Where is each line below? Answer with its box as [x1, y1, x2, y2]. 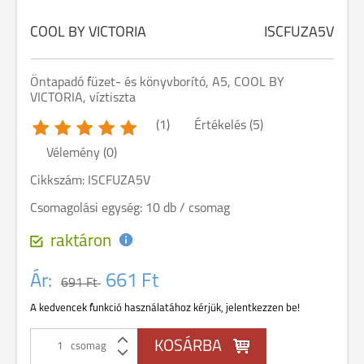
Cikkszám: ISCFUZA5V [30, 175, 150, 188]
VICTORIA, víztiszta [30, 92, 136, 105]
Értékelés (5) [194, 119, 263, 132]
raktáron [50, 233, 111, 250]
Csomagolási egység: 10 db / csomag [30, 202, 230, 215]
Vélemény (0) [46, 147, 117, 160]
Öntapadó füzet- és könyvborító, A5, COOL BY [30, 76, 284, 89]
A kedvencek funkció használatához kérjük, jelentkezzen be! [30, 303, 300, 314]
